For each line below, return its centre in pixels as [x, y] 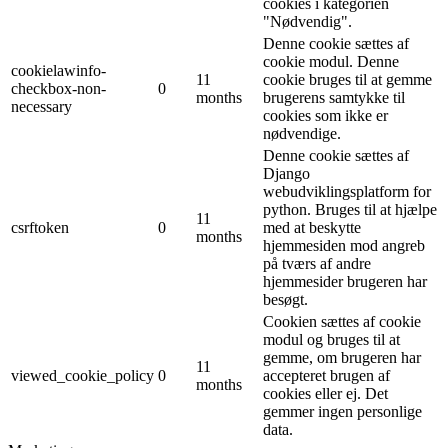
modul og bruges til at [331, 339]
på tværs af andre [317, 263]
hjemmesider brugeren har [345, 281]
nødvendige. [302, 133]
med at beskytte [312, 227]
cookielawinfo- [58, 70]
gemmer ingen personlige [342, 411]
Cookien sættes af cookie [342, 321]
